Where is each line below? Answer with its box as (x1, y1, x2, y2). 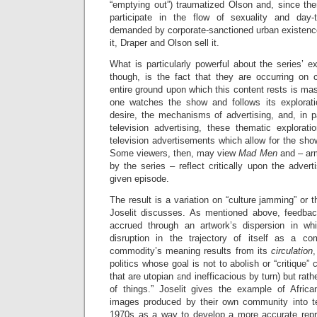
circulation (270, 246, 313, 257)
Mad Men (238, 148, 277, 159)
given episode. (110, 173, 169, 185)
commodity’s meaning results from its (110, 246, 271, 257)
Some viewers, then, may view (110, 148, 239, 159)
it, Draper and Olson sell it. (110, 38, 219, 49)
